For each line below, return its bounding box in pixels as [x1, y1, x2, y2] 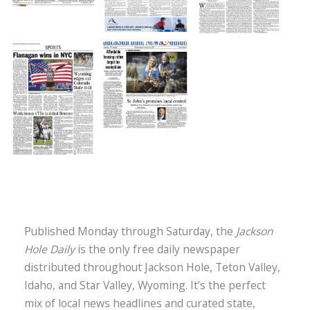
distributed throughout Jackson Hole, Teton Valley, [24, 259, 280, 275]
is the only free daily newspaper [75, 241, 240, 257]
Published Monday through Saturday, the [24, 223, 236, 239]
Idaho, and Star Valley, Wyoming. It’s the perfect [24, 277, 266, 293]
